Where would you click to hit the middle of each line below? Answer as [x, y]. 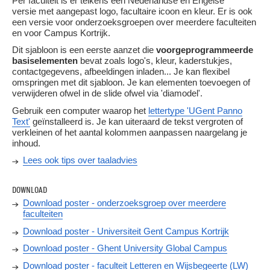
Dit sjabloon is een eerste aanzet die [84, 50]
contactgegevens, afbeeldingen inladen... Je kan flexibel [121, 72]
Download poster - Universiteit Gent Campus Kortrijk [126, 231]
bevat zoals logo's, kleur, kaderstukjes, [155, 61]
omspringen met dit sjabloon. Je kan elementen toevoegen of [131, 83]
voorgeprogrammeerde [205, 50]
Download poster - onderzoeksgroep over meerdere [124, 203]
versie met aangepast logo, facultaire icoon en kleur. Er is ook [132, 11]
